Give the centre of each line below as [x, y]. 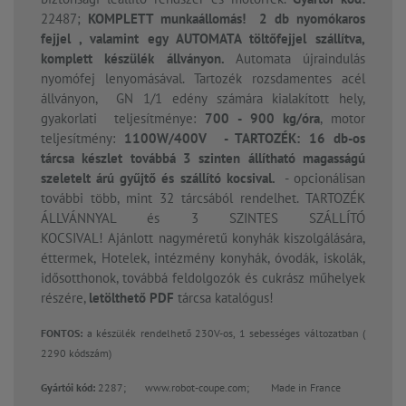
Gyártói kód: [69, 388]
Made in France [306, 388]
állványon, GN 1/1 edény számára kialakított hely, [203, 99]
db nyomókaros [320, 19]
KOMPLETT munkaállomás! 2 [178, 19]
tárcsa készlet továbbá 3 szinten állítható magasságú [203, 159]
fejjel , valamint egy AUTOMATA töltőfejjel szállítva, [203, 39]
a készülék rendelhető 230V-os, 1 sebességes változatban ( [224, 333]
